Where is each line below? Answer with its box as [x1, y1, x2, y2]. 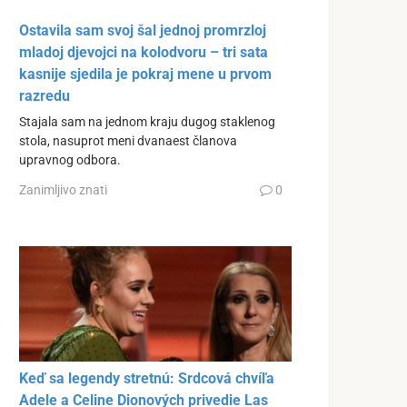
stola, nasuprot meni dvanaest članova [19, 133, 237, 149]
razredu [19, 86, 70, 104]
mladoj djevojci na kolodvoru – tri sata [19, 43, 268, 61]
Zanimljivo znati [19, 183, 107, 198]
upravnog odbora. [19, 152, 121, 168]
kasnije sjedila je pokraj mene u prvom [19, 65, 272, 83]
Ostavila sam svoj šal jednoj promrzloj [19, 21, 266, 39]
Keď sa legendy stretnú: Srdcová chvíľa [19, 370, 274, 388]
